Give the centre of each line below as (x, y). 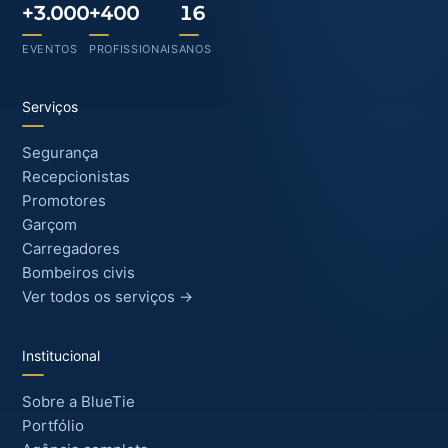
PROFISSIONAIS (134, 49)
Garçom (49, 224)
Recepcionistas (76, 176)
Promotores (64, 200)
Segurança (60, 152)
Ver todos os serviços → (107, 296)
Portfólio (53, 425)
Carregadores (71, 248)
